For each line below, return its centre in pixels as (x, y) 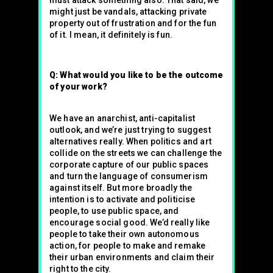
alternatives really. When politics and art (130, 141)
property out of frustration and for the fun (133, 23)
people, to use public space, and (114, 211)
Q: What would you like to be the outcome (136, 75)
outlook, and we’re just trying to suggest (130, 130)
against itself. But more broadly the (121, 188)
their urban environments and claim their (132, 257)
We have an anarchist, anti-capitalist (122, 118)
